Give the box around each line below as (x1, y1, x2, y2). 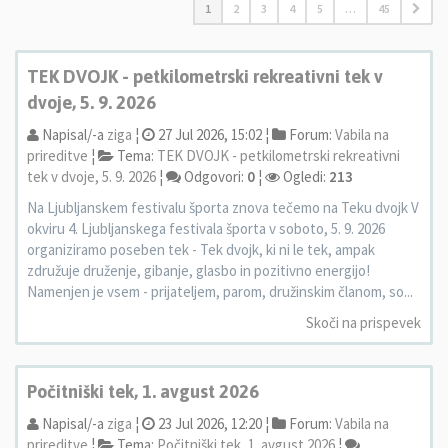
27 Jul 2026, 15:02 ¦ (155, 125, 269, 144)
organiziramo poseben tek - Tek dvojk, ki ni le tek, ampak (27, 240, 375, 259)
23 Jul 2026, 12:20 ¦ (155, 414, 269, 433)
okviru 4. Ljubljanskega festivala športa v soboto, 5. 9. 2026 (27, 219, 385, 238)
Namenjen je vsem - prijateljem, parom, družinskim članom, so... (27, 282, 413, 301)
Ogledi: (280, 167, 329, 186)
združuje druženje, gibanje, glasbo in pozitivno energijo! (27, 261, 370, 280)
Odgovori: (181, 167, 247, 186)
